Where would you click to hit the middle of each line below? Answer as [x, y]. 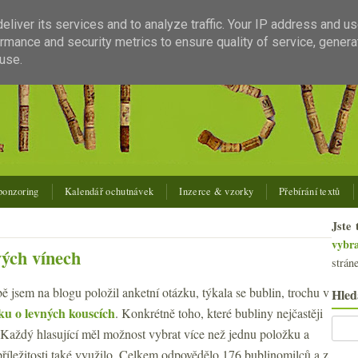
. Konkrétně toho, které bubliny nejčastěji [219, 313]
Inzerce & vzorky [217, 191]
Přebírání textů [310, 191]
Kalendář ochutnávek [109, 191]
